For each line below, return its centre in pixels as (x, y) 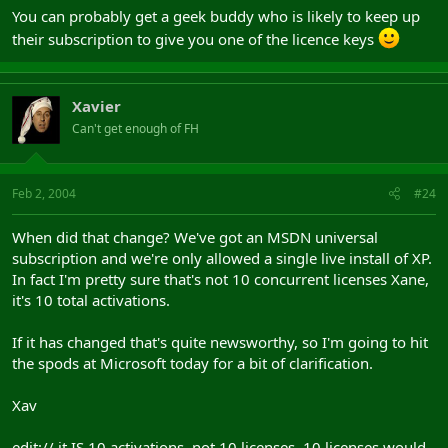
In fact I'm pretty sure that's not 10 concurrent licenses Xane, (220, 279)
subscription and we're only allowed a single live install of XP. (222, 258)
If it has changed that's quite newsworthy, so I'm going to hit (220, 342)
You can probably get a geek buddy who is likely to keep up (216, 15)
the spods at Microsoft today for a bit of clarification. (192, 363)
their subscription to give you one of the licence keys (195, 38)
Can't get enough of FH (135, 128)
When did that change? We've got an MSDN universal (195, 237)
